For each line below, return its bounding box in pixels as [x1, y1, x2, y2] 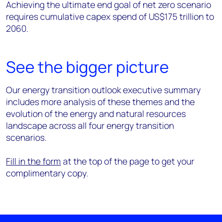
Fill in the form [6, 155, 61, 167]
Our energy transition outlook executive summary [6, 83, 201, 96]
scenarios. [6, 131, 47, 143]
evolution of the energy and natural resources [6, 107, 186, 119]
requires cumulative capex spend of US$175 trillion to [6, 10, 214, 22]
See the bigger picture [6, 55, 169, 78]
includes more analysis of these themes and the [6, 95, 195, 108]
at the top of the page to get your [61, 155, 194, 167]
